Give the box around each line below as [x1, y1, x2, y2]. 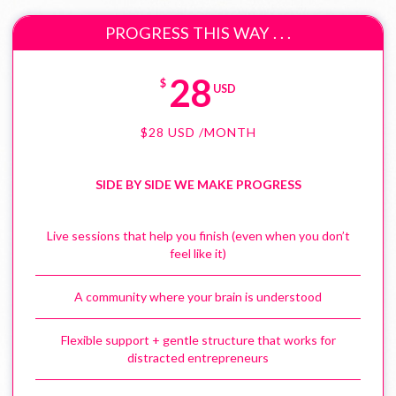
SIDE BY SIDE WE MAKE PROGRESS [95, 177, 301, 193]
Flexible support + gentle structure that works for [60, 332, 336, 348]
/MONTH [194, 125, 256, 141]
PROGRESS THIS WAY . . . [105, 23, 291, 43]
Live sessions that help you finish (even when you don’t [46, 228, 350, 244]
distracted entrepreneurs [127, 350, 269, 366]
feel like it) [170, 246, 226, 262]
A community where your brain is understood [74, 289, 322, 305]
